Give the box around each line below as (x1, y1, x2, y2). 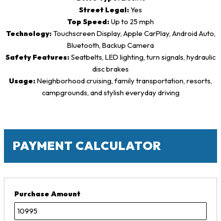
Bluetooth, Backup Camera (67, 40, 154, 50)
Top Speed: (67, 17, 110, 27)
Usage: (9, 76, 36, 86)
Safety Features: (5, 52, 70, 62)
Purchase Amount (14, 188, 80, 198)
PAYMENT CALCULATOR (12, 138, 161, 153)
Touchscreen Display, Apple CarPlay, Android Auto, (51, 29, 216, 38)
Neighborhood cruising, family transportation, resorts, (36, 76, 212, 86)
